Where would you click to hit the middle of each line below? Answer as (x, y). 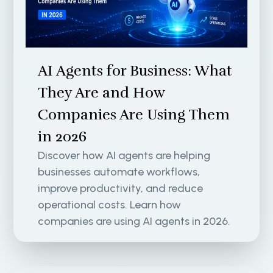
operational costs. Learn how (110, 205)
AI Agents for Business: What (135, 71)
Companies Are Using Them (134, 115)
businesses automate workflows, (119, 172)
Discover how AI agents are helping (124, 156)
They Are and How (101, 93)
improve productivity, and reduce (121, 189)
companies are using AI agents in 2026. (134, 222)
